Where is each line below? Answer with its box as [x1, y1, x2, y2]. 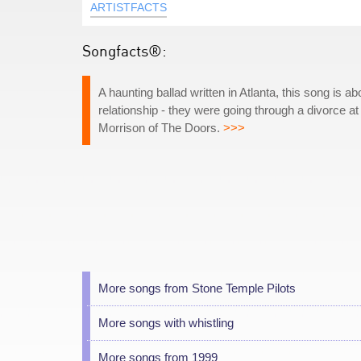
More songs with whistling [98, 316, 234, 330]
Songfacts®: [82, 41, 167, 60]
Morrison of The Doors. [98, 121, 223, 135]
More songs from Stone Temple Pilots [98, 281, 296, 295]
